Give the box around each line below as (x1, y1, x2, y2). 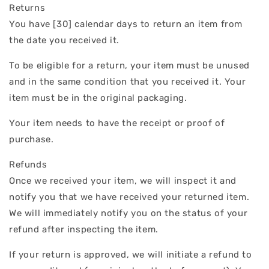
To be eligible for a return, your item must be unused (9, 59, 250, 71)
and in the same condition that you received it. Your (9, 76, 246, 87)
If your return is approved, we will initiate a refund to (9, 249, 252, 260)
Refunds (9, 159, 47, 170)
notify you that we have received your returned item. (9, 191, 250, 202)
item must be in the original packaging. (9, 92, 187, 103)
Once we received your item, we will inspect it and (9, 175, 237, 186)
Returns (9, 2, 46, 13)
